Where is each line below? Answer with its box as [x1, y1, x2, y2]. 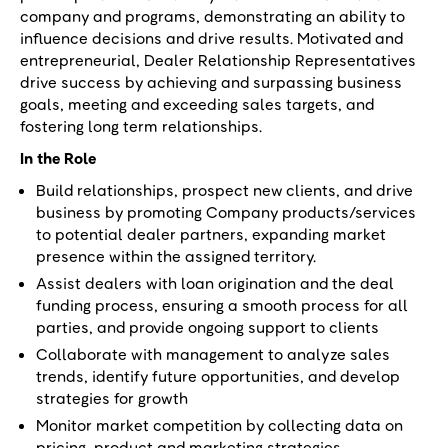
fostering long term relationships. [20, 116, 262, 136]
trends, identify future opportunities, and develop [36, 366, 400, 386]
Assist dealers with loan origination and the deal [36, 273, 394, 293]
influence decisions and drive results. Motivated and [20, 28, 403, 48]
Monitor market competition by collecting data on [36, 415, 403, 435]
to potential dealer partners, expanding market [36, 224, 386, 244]
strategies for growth [36, 388, 188, 408]
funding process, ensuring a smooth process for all [36, 295, 408, 315]
